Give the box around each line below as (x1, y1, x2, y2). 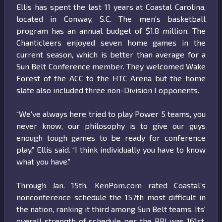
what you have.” (16, 157, 70, 166)
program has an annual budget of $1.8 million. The (16, 26, 206, 36)
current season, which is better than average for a (16, 50, 206, 59)
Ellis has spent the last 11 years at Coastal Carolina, (16, 2, 206, 12)
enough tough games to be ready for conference (16, 133, 206, 143)
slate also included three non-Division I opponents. (16, 85, 199, 95)
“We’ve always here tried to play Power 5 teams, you (16, 109, 206, 119)
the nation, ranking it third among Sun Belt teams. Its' (16, 204, 206, 214)
